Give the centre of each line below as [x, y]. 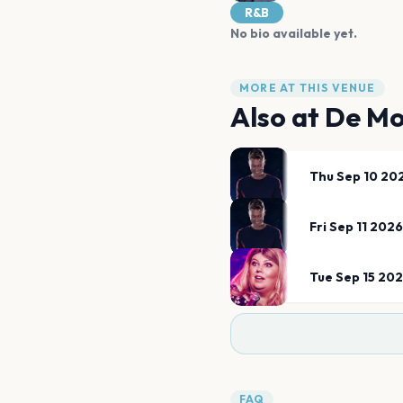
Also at [278, 117]
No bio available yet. [294, 33]
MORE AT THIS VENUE [308, 88]
